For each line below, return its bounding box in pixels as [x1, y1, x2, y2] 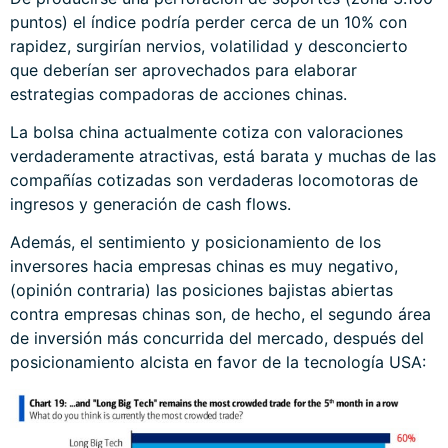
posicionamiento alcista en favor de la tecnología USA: [10, 352, 426, 373]
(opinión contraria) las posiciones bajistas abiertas [10, 280, 393, 301]
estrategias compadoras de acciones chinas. [10, 83, 347, 104]
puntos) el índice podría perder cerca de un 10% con [10, 11, 407, 32]
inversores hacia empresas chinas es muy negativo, [10, 256, 398, 277]
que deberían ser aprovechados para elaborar [10, 59, 357, 80]
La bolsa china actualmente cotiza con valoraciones [10, 121, 403, 142]
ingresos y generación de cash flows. [10, 193, 291, 214]
